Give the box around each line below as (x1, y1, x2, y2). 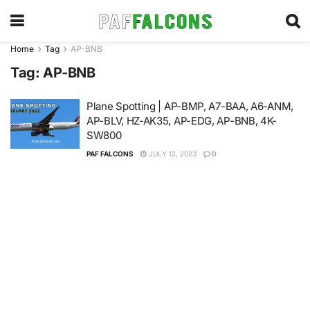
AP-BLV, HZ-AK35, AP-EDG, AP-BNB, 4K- (86, 114, 277, 127)
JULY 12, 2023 (147, 149, 197, 158)
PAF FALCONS (86, 149, 134, 158)
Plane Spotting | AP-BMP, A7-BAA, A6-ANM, (86, 100, 293, 113)
